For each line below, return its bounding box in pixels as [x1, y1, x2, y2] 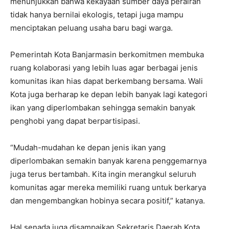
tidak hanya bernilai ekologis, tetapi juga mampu [10, 9, 184, 19]
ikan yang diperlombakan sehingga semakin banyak [10, 102, 195, 112]
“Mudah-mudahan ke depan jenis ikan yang [10, 142, 166, 152]
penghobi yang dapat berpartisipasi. [10, 116, 140, 126]
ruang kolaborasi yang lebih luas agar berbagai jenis [10, 62, 198, 73]
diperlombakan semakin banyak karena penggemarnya [10, 155, 207, 166]
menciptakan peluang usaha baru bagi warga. [10, 22, 173, 33]
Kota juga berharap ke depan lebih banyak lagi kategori [10, 89, 208, 99]
